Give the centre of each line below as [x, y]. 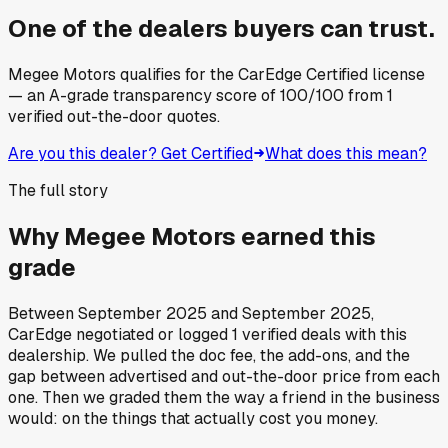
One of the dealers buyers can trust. [221, 28]
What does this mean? [346, 153]
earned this [306, 236]
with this [374, 334]
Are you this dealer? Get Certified [130, 153]
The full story [58, 190]
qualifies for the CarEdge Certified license [270, 74]
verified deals [289, 334]
